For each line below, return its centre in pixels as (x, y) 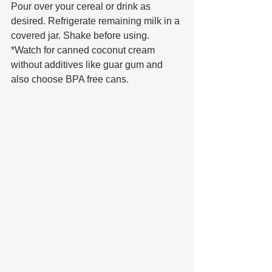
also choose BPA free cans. (70, 79)
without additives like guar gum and (88, 64)
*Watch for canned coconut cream (84, 50)
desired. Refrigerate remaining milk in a (97, 21)
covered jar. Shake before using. (80, 35)
